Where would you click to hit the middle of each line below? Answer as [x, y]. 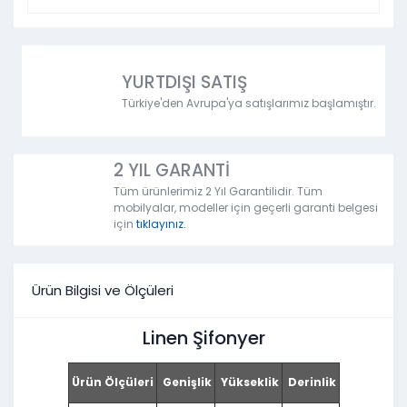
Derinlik [310, 382]
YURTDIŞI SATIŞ [184, 83]
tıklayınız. [161, 224]
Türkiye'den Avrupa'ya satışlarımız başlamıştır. [249, 104]
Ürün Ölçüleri [112, 382]
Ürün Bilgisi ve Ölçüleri [103, 290]
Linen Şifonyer [203, 338]
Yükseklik [248, 382]
